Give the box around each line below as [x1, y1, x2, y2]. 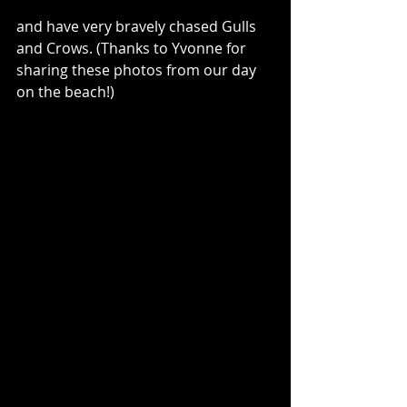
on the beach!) [16, 81, 114, 102]
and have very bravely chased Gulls [16, 15, 260, 36]
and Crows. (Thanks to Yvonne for [16, 37, 250, 58]
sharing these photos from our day [16, 59, 260, 80]
